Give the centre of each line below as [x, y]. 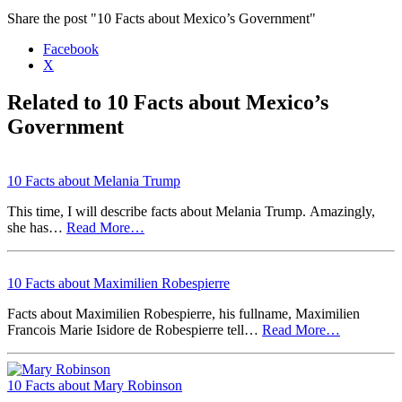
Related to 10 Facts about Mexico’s [168, 103]
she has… [37, 228]
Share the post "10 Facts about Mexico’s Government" [162, 18]
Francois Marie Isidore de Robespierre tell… [135, 330]
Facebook [71, 48]
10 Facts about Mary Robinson [95, 386]
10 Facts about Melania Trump [94, 181]
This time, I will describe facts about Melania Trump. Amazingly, [191, 212]
